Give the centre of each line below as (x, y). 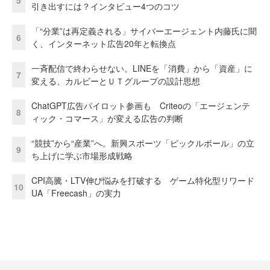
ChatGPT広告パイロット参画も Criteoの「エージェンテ (141, 106)
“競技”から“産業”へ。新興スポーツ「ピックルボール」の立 (143, 143)
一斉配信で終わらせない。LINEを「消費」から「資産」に (142, 68)
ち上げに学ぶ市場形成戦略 (82, 156)
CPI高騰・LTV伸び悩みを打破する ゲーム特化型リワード (143, 181)
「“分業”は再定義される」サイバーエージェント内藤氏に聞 (144, 31)
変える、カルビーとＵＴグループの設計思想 (116, 81)
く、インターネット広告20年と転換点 (104, 44)
